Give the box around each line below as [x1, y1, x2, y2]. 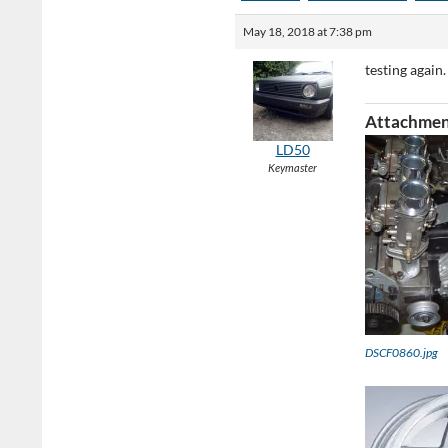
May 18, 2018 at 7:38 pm [243, 24, 372, 39]
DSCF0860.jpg [365, 345, 438, 360]
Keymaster [268, 161, 317, 174]
